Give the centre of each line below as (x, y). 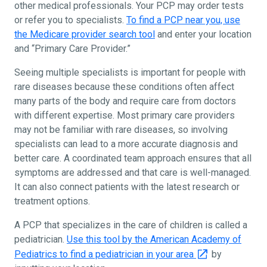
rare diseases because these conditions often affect (124, 86)
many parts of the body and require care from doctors (125, 101)
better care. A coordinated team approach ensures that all (133, 158)
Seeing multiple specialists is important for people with (130, 72)
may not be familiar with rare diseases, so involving (121, 129)
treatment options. (52, 201)
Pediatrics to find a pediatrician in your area (105, 254)
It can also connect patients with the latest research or (127, 187)
